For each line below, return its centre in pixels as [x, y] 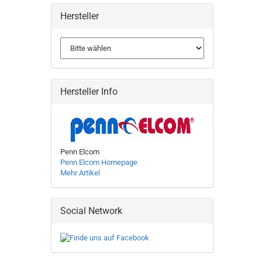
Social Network [91, 211]
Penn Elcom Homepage [99, 162]
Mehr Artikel [80, 173]
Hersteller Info [89, 92]
